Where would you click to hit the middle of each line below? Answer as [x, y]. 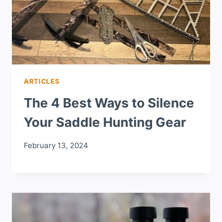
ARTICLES [42, 82]
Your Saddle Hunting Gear [105, 122]
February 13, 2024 [56, 145]
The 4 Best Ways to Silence [109, 103]
